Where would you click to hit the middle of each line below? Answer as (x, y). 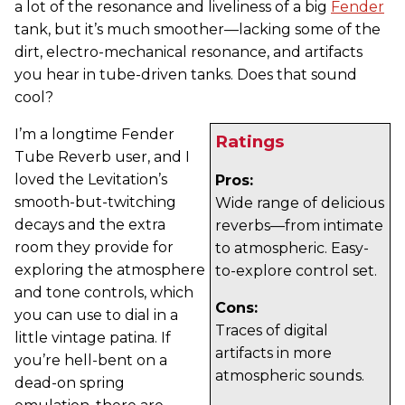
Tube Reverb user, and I (102, 156)
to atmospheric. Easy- (292, 248)
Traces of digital (272, 330)
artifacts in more (273, 353)
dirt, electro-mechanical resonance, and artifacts (188, 52)
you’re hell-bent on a (91, 360)
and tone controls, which (104, 292)
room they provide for (94, 247)
